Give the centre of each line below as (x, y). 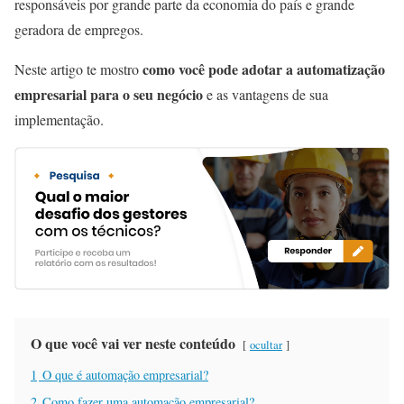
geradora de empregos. (79, 29)
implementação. (61, 119)
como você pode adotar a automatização (264, 69)
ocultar (266, 345)
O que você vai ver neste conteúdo (133, 344)
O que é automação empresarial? (125, 375)
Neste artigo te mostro (78, 69)
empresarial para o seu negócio (109, 94)
